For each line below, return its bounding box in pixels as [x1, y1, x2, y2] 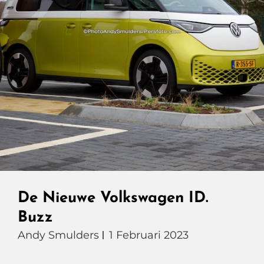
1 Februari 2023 [109, 229, 189, 242]
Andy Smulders [18, 229, 99, 242]
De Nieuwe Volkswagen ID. [18, 190, 208, 206]
